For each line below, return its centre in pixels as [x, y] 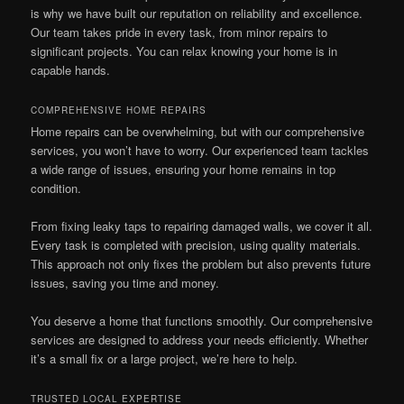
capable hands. [71, 69]
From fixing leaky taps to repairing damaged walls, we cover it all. [202, 226]
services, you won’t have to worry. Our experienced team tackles [200, 151]
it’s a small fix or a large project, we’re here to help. [165, 359]
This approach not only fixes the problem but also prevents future [201, 264]
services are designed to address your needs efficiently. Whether [200, 340]
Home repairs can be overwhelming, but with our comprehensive [198, 132]
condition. [56, 188]
